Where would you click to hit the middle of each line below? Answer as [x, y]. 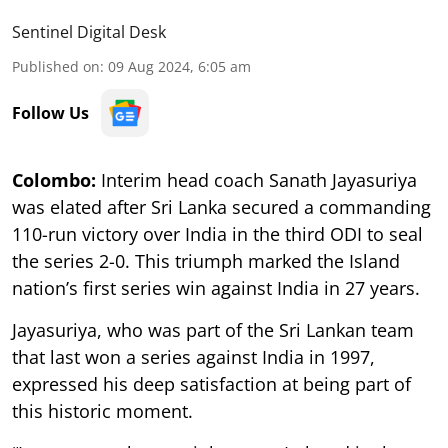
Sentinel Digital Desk [89, 31]
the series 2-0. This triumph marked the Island [206, 260]
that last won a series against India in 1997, [193, 356]
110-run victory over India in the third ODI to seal [217, 233]
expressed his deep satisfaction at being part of [211, 383]
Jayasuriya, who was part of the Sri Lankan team [213, 329]
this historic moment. [102, 410]
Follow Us [50, 112]
